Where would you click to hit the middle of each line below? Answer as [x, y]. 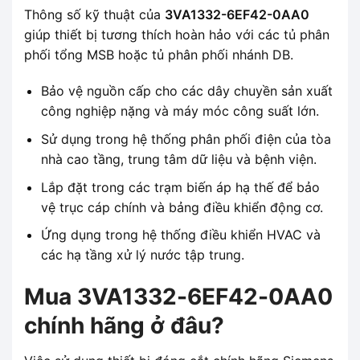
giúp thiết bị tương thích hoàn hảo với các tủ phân [177, 34]
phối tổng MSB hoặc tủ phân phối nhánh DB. [159, 54]
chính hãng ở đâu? [124, 325]
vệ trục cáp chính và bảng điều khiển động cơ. [182, 207]
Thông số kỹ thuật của [94, 14]
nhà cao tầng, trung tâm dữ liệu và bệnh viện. [178, 159]
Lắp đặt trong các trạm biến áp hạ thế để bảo [180, 187]
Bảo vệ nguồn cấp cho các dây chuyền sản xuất [186, 91]
